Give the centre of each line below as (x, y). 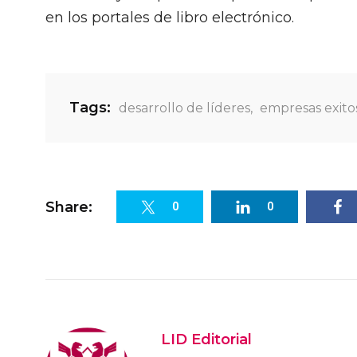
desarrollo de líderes (184, 108)
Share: (69, 207)
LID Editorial (206, 340)
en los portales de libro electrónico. (170, 18)
